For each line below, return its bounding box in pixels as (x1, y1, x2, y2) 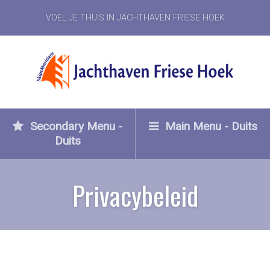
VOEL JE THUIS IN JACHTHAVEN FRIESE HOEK (45, 13, 225, 23)
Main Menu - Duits (162, 119, 257, 133)
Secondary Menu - (27, 119, 122, 133)
